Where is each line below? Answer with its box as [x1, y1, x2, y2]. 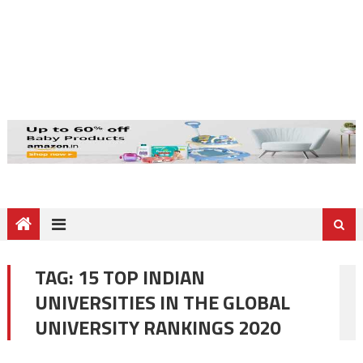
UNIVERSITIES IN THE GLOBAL [34, 287, 290, 317]
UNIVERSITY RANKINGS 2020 [34, 312, 280, 342]
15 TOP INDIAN [77, 262, 205, 292]
